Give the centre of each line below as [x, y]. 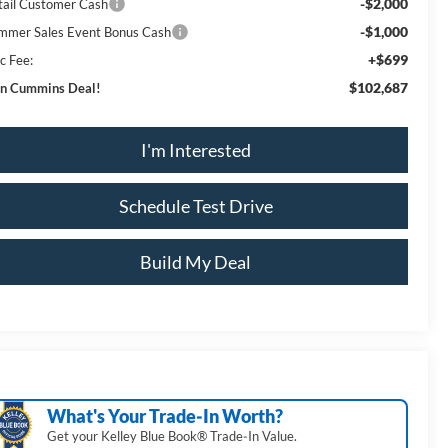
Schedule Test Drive [195, 205]
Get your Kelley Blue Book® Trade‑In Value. [172, 436]
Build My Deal [195, 261]
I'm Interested [195, 149]
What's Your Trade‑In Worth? [165, 416]
